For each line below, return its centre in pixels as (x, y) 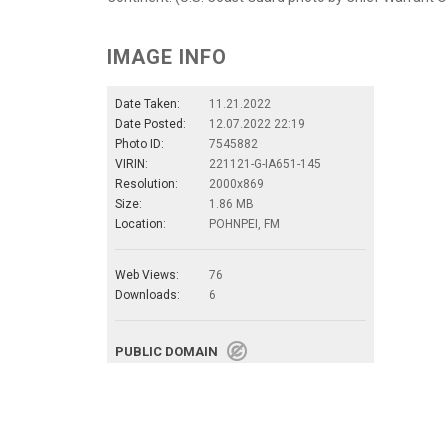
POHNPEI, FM (244, 224)
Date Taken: (147, 104)
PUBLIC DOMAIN (171, 351)
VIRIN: (131, 164)
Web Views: (147, 275)
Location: (140, 224)
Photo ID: (139, 144)
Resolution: (146, 184)
